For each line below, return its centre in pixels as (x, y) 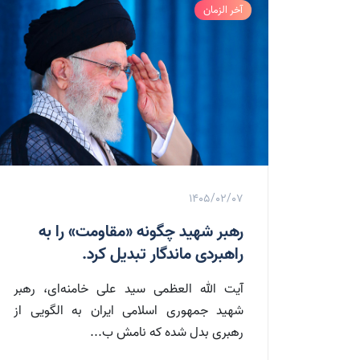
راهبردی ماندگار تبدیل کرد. (163, 255)
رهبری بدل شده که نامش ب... (167, 333)
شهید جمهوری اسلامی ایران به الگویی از (129, 311)
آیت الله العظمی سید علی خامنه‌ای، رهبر (129, 290)
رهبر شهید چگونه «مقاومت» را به (141, 233)
